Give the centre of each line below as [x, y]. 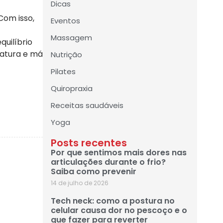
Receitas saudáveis [87, 106]
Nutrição [66, 55]
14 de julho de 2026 [80, 183]
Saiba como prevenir [94, 172]
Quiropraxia [72, 89]
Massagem [71, 38]
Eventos [65, 21]
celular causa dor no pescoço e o [119, 211]
